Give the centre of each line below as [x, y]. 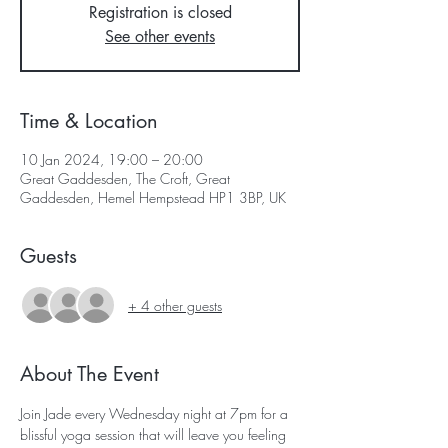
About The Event [89, 374]
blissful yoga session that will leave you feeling [155, 434]
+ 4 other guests [175, 305]
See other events [160, 36]
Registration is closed [160, 12]
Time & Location [89, 121]
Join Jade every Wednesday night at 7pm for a [156, 413]
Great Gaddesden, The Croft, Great [125, 178]
